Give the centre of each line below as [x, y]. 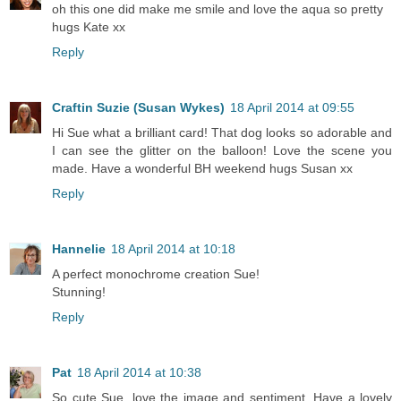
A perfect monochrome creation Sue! [156, 273]
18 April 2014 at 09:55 [292, 107]
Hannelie [79, 248]
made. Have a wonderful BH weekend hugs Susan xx [202, 168]
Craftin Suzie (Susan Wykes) [138, 107]
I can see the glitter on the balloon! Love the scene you [222, 150]
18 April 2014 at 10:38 [139, 372]
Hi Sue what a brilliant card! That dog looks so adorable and [222, 132]
